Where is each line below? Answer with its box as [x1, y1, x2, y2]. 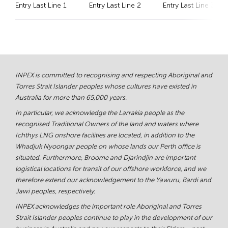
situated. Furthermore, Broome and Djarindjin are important [15, 154, 195, 161]
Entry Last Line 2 [89, 1, 141, 10]
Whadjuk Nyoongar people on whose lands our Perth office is [15, 142, 201, 150]
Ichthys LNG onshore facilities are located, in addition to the [15, 131, 194, 139]
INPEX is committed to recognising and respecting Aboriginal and [15, 71, 212, 79]
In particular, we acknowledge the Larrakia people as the [15, 109, 184, 117]
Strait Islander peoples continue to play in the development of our [15, 214, 212, 221]
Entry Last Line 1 [15, 1, 67, 10]
